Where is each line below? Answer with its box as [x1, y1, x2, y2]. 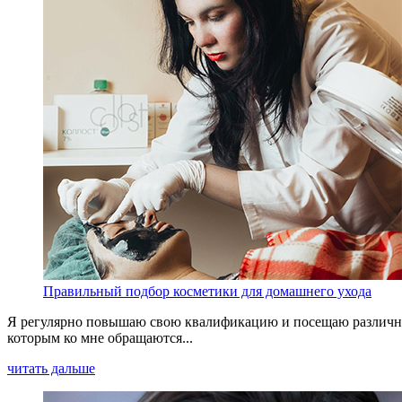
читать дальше [7, 360, 95, 376]
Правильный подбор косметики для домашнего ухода [43, 283, 371, 299]
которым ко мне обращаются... [7, 329, 193, 345]
